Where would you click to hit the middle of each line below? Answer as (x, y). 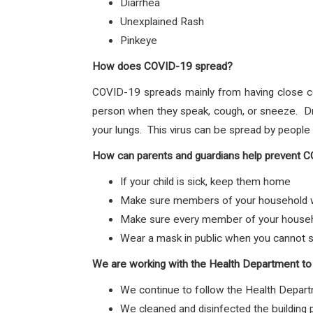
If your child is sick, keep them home (205, 182)
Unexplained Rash (162, 22)
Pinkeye (139, 41)
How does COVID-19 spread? (162, 66)
